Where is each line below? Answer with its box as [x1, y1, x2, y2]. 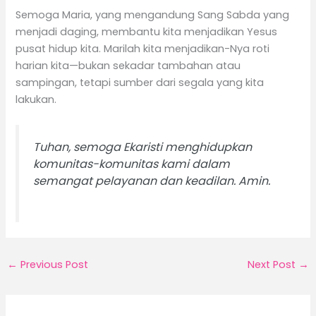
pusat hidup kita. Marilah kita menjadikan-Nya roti [16, 41, 270, 56]
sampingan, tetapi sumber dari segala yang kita [16, 75, 265, 90]
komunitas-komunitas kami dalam [33, 156, 231, 173]
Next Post [248, 257, 299, 272]
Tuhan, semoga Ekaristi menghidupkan [33, 139, 253, 156]
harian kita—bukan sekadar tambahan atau [16, 58, 241, 73]
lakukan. [16, 92, 57, 107]
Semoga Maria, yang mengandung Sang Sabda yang [16, 7, 290, 22]
